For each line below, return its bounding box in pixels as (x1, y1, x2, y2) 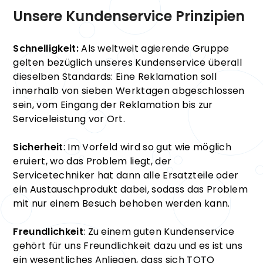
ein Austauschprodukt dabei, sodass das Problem (13, 182, 248, 196)
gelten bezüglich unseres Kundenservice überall (13, 55, 242, 69)
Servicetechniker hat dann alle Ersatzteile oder (13, 168, 239, 182)
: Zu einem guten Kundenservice (83, 224, 235, 238)
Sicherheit (13, 140, 63, 154)
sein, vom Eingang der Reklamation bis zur (13, 97, 213, 112)
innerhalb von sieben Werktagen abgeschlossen (13, 83, 245, 97)
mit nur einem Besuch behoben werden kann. (13, 196, 230, 210)
